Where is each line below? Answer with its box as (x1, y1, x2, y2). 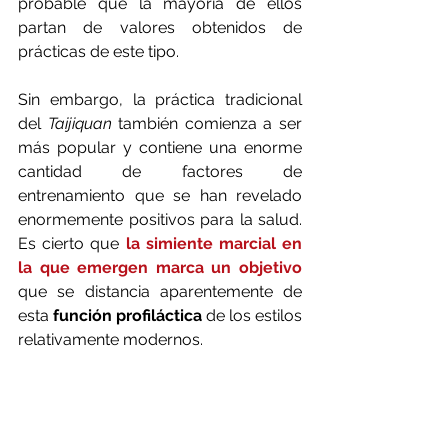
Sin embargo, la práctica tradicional (18, 90, 302, 110)
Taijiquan (47, 114, 119, 134)
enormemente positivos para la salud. (18, 210, 302, 230)
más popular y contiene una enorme (18, 138, 302, 158)
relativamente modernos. (18, 330, 207, 350)
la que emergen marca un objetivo (18, 258, 302, 278)
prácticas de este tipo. (18, 42, 183, 62)
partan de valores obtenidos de (18, 18, 302, 38)
